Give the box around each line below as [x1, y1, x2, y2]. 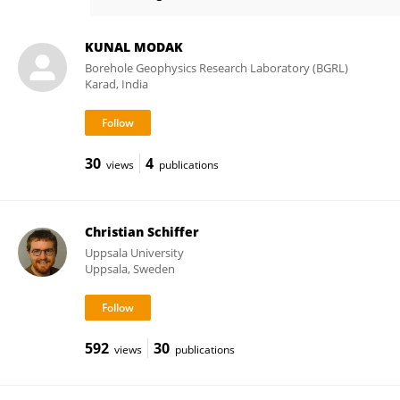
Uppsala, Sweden [84, 261, 175, 277]
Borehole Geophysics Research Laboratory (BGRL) [84, 60, 348, 76]
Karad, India [84, 76, 148, 92]
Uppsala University [84, 245, 184, 261]
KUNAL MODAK [84, 38, 183, 55]
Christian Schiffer [84, 223, 199, 240]
